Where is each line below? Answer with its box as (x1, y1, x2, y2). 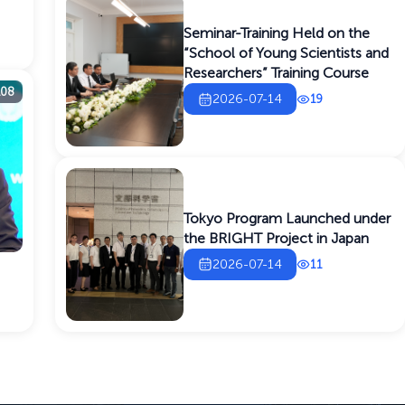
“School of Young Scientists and (184, 44, 390, 62)
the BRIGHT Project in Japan (184, 229, 370, 247)
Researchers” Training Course (184, 64, 370, 82)
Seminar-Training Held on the (184, 24, 371, 42)
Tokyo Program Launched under (184, 209, 391, 227)
